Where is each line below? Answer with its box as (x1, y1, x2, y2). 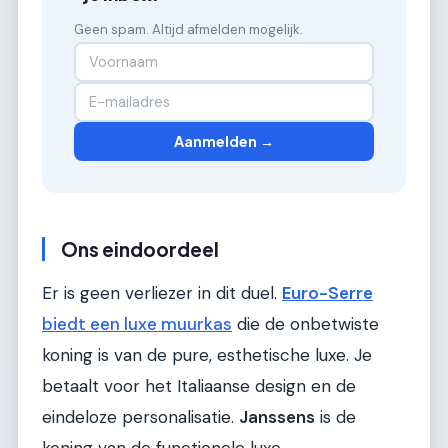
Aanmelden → (174, 132, 274, 151)
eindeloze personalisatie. (42, 406, 239, 429)
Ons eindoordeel (61, 236, 219, 261)
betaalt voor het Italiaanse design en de (42, 375, 356, 398)
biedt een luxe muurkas (42, 313, 232, 336)
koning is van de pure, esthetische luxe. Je (42, 344, 372, 367)
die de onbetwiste (232, 313, 379, 336)
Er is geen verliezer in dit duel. (42, 282, 282, 305)
